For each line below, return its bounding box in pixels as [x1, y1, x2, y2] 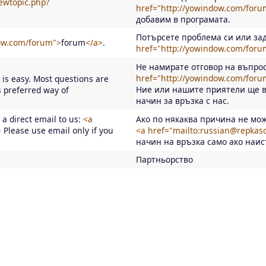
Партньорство [136, 153, 193, 165]
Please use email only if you [1, 124, 113, 136]
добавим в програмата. [136, 13, 230, 25]
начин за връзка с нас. [136, 94, 229, 106]
